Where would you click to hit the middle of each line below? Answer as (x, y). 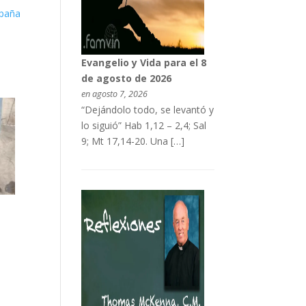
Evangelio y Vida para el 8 (143, 62)
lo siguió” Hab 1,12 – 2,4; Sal (143, 125)
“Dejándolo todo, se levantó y (147, 109)
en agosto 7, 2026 (114, 94)
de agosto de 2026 (126, 78)
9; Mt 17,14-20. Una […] (133, 141)
